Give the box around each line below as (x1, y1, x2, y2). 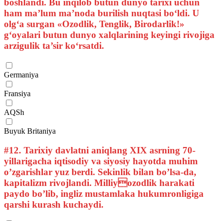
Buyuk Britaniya (4, 126, 56, 135)
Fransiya (4, 89, 31, 98)
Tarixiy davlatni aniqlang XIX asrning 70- (21, 145, 195, 155)
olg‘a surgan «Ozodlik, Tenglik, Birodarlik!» (4, 19, 184, 30)
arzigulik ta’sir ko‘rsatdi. (4, 40, 104, 51)
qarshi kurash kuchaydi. (4, 199, 104, 210)
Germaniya (4, 70, 38, 79)
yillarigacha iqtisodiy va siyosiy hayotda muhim (4, 155, 198, 166)
